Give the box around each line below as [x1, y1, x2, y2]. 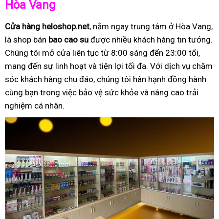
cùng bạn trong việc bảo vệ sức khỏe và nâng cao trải [5, 88, 198, 97]
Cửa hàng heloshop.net [5, 22, 89, 31]
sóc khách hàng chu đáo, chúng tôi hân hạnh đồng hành [5, 74, 206, 84]
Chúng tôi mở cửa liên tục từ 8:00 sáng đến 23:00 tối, [5, 48, 200, 58]
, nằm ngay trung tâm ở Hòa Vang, [89, 22, 213, 31]
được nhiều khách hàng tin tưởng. [88, 35, 213, 44]
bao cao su [48, 35, 88, 44]
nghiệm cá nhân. [5, 101, 65, 110]
